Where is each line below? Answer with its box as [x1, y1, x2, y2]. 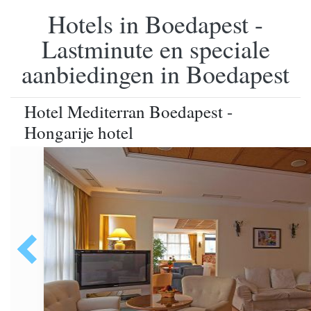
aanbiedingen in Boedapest [22, 57, 289, 90]
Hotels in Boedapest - [48, 7, 263, 40]
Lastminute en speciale [41, 32, 270, 65]
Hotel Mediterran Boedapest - [24, 100, 233, 123]
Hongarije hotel [24, 121, 133, 144]
